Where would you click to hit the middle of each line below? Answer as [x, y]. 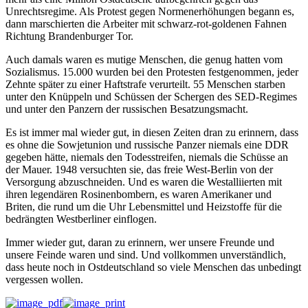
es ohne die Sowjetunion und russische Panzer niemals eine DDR [147, 144]
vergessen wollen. [44, 279]
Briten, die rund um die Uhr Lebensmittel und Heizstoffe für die [144, 206]
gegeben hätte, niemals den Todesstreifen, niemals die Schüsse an [147, 157]
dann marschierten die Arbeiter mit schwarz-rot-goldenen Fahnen [146, 23]
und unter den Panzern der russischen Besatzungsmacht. [127, 109]
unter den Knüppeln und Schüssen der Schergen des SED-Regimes [151, 96]
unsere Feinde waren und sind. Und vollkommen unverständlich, [146, 254]
